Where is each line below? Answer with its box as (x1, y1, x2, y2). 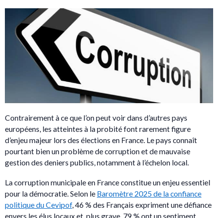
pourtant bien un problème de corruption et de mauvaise (5, 146, 190, 156)
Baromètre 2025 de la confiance (97, 188, 201, 198)
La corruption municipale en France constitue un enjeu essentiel (5, 177, 210, 187)
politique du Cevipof (5, 200, 72, 209)
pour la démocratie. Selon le (5, 188, 97, 198)
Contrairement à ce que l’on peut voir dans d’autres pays (5, 112, 187, 122)
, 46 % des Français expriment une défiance (72, 200, 212, 209)
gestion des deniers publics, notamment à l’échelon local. (5, 157, 189, 167)
